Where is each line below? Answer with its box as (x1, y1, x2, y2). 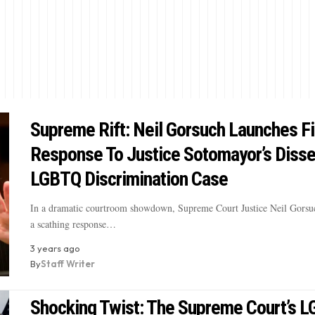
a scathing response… (30, 217, 116, 231)
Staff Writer (40, 258, 95, 270)
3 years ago (30, 243, 80, 255)
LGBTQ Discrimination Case (30, 167, 228, 191)
